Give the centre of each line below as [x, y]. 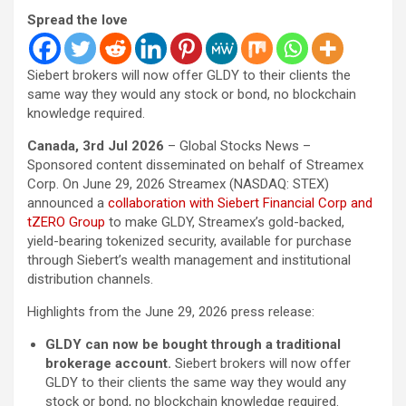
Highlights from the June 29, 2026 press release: [171, 311]
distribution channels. [90, 279]
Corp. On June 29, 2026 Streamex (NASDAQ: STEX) [178, 184]
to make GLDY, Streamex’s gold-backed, [225, 222]
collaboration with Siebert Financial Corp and [240, 203]
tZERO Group [66, 222]
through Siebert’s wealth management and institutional [189, 260]
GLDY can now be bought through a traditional [193, 344]
